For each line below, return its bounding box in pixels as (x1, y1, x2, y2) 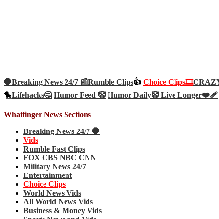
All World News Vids (23, 197, 93, 206)
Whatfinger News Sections (4, 110, 91, 119)
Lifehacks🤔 (12, 91, 52, 100)
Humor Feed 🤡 (54, 91, 106, 100)
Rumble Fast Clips (23, 145, 85, 153)
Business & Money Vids (23, 206, 102, 215)
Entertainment (23, 171, 72, 180)
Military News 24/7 (23, 162, 86, 171)
